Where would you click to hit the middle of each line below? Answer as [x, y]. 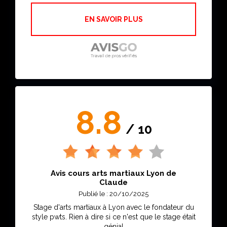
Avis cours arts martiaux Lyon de [113, 173]
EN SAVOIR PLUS [113, 19]
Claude [113, 182]
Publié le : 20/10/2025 [113, 194]
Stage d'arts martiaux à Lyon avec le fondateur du [113, 207]
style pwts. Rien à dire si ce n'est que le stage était [50, 217]
